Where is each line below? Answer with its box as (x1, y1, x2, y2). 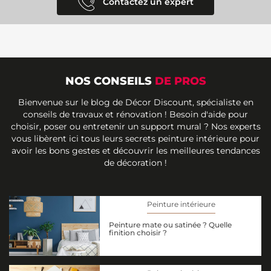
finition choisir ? (109, 227, 167, 237)
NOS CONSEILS (65, 74, 155, 88)
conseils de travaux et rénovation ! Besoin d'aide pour (23, 108, 248, 120)
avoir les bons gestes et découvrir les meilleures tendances (11, 145, 260, 156)
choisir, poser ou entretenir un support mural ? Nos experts (10, 120, 261, 132)
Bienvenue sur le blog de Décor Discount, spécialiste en (18, 96, 253, 108)
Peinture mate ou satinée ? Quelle (109, 220, 232, 229)
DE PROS (154, 74, 206, 88)
